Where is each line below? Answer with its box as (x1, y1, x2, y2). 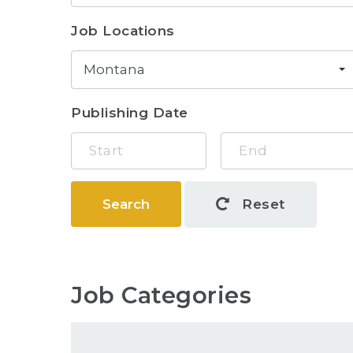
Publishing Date (71, 104, 188, 121)
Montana (84, 61, 146, 77)
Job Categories (71, 281, 252, 310)
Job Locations (71, 22, 175, 39)
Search (102, 195, 150, 212)
